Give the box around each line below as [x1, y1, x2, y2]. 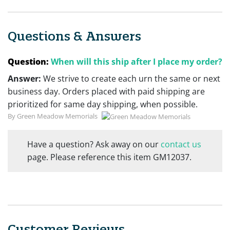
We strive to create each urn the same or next [43, 72, 220, 84]
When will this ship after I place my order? [51, 55, 222, 67]
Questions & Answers [8, 28, 141, 44]
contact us [161, 139, 202, 150]
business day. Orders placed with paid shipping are [8, 85, 205, 97]
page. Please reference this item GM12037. [27, 151, 192, 163]
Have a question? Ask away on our [27, 139, 161, 150]
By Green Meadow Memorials [8, 111, 98, 121]
